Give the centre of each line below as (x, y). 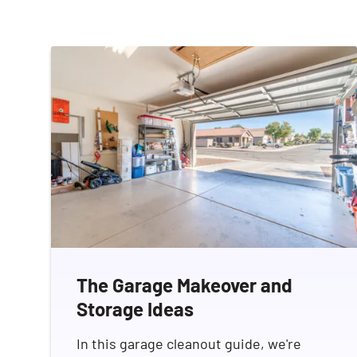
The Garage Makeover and (184, 285)
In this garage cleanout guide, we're (189, 344)
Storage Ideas (135, 309)
